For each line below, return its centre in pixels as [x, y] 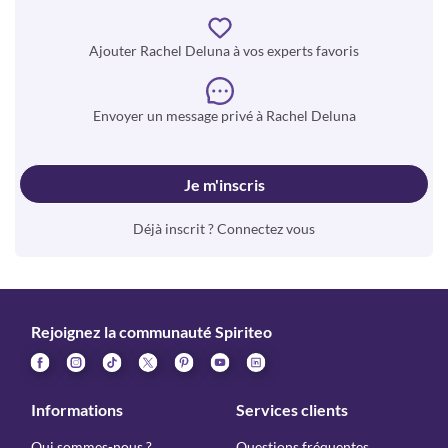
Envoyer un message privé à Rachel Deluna [224, 115]
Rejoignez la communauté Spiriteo [151, 331]
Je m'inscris [225, 184]
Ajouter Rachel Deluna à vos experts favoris [224, 50]
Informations [77, 409]
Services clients [292, 409]
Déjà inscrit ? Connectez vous [224, 228]
